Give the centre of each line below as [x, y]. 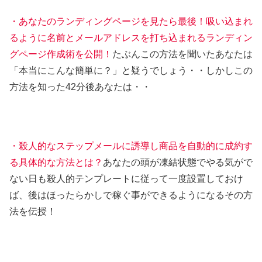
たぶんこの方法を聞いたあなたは [182, 54]
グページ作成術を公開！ [61, 54]
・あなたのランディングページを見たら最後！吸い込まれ [131, 22]
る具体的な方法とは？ [56, 163]
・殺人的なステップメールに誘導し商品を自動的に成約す [131, 146]
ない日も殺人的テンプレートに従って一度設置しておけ [126, 179]
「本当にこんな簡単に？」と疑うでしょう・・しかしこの [131, 71]
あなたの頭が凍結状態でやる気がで [178, 163]
